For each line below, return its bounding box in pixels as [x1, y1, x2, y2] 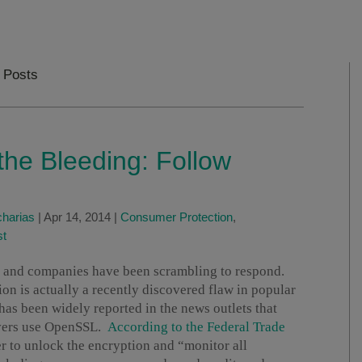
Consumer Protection [120, 210, 233, 225]
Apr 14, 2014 [44, 210, 111, 225]
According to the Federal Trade [107, 319, 285, 335]
